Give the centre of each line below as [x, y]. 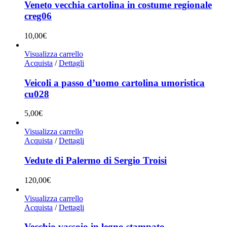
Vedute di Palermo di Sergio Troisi [96, 161]
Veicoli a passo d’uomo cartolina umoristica [115, 83]
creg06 [38, 16]
